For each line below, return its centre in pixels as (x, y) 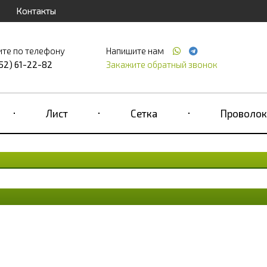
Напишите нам (136, 51)
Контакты (36, 11)
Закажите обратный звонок (162, 64)
